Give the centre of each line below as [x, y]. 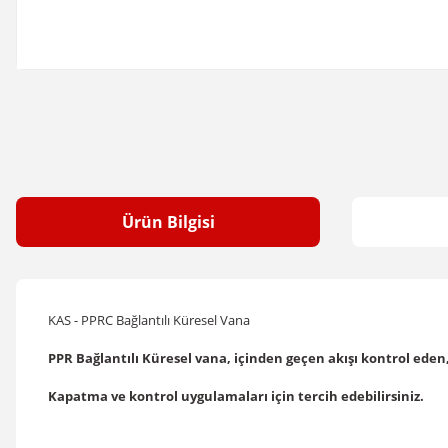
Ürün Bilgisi [168, 222]
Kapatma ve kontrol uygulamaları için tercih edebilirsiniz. [236, 396]
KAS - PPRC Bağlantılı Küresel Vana [149, 320]
